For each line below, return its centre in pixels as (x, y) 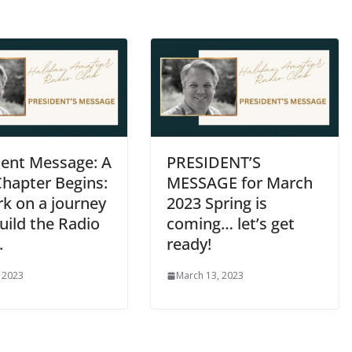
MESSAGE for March (240, 183)
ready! (189, 244)
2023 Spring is (217, 203)
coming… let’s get (231, 224)
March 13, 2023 (210, 276)
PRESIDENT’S (214, 163)
